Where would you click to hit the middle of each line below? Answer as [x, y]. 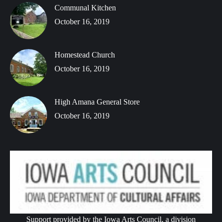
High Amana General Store [97, 102]
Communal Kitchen [85, 7]
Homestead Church [85, 55]
